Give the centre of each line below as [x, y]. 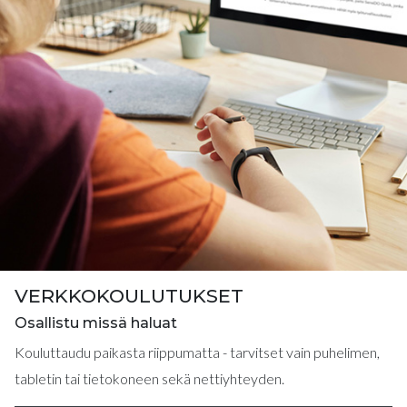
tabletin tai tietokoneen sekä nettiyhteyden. [149, 378]
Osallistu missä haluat [96, 323]
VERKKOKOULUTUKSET [129, 296]
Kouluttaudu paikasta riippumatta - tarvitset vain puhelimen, [197, 352]
